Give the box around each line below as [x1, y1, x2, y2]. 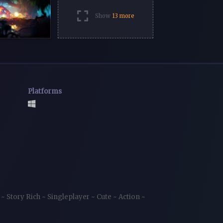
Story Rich [6, 192, 42, 201]
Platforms [27, 87, 62, 96]
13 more [112, 12, 134, 19]
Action [118, 192, 141, 201]
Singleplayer [47, 192, 91, 201]
